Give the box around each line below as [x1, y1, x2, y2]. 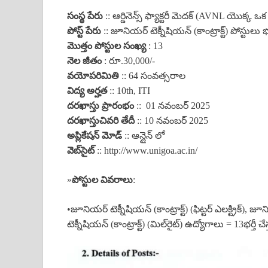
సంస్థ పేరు [67, 11, 105, 22]
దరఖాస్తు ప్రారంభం [67, 100, 134, 111]
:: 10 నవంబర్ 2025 [135, 115, 208, 126]
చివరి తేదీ [99, 115, 135, 126]
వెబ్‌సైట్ [67, 145, 95, 156]
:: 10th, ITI [107, 86, 150, 96]
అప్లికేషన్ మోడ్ [67, 130, 122, 141]
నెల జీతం [67, 56, 104, 66]
